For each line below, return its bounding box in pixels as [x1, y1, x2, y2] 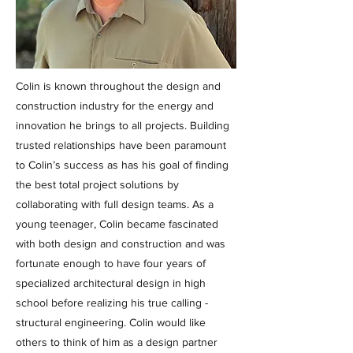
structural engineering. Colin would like [16, 316, 206, 329]
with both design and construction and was [16, 237, 225, 250]
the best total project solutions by [16, 178, 179, 191]
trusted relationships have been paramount [16, 139, 226, 151]
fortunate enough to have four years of [16, 257, 206, 269]
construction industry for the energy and [16, 99, 214, 112]
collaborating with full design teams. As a [16, 198, 214, 210]
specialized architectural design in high [16, 277, 206, 289]
